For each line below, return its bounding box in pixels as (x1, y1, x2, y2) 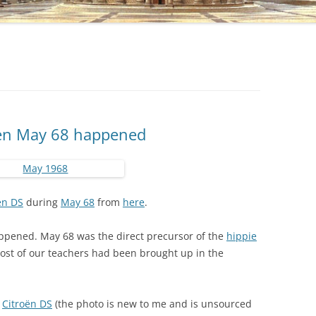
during (23, 195, 61, 209)
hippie (226, 229, 257, 243)
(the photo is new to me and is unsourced (52, 296, 252, 310)
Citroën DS (2, 296, 52, 310)
